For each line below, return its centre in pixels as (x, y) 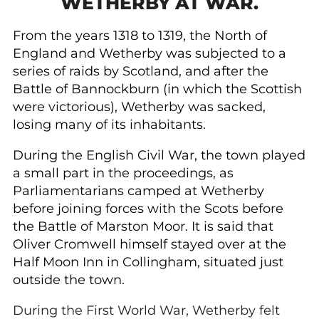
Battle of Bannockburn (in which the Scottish (157, 89)
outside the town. (69, 280)
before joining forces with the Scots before (148, 209)
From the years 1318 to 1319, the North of (140, 36)
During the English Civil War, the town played (159, 156)
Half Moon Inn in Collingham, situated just (148, 262)
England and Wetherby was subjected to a (150, 54)
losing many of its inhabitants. (109, 125)
